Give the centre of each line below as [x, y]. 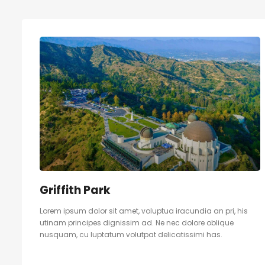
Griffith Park [75, 190]
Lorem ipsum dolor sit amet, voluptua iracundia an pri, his [144, 211]
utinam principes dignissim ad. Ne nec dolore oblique [137, 223]
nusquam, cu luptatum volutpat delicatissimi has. [131, 235]
